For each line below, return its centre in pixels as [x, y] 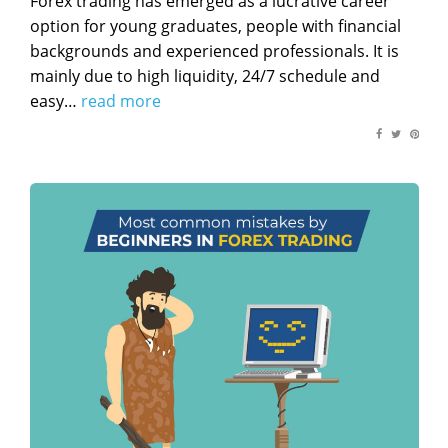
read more [120, 101]
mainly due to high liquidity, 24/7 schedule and [204, 76]
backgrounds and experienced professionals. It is [214, 51]
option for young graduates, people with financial [215, 26]
